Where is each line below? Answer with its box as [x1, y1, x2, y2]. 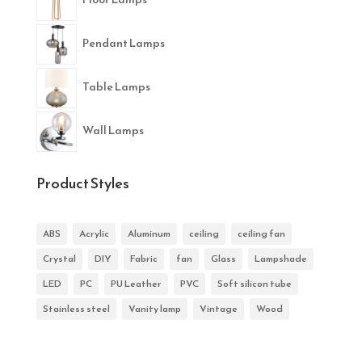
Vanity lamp [128, 301, 181, 317]
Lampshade [254, 251, 307, 267]
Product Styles [36, 172, 129, 195]
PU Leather [110, 276, 162, 292]
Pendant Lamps [82, 35, 165, 53]
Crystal [42, 251, 76, 267]
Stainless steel [42, 301, 110, 317]
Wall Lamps [82, 122, 144, 140]
